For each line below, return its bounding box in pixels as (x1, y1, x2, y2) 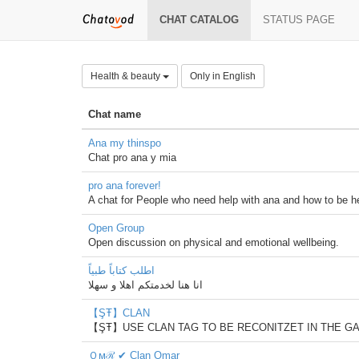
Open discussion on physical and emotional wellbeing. (88, 236, 339, 248)
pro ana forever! (88, 179, 161, 192)
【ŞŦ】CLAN (88, 307, 150, 319)
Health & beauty (91, 71, 163, 82)
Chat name (88, 108, 141, 120)
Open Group (88, 222, 144, 234)
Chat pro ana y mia (88, 151, 176, 163)
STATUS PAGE (263, 14, 335, 26)
